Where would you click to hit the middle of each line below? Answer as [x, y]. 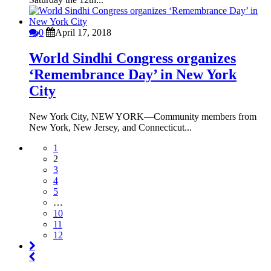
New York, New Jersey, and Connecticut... [110, 127]
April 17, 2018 [83, 32]
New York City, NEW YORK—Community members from [143, 116]
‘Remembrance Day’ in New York [133, 74]
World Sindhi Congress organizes [132, 58]
